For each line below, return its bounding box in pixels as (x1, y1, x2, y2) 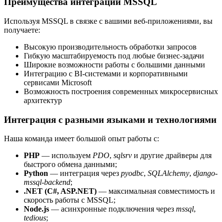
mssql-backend (24, 178, 70, 187)
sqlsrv (113, 151, 132, 160)
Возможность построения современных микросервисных (24, 87, 218, 96)
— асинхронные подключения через (49, 205, 176, 214)
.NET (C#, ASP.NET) (24, 187, 97, 196)
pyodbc (121, 169, 144, 178)
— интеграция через (48, 169, 121, 178)
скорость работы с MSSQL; (24, 196, 115, 205)
